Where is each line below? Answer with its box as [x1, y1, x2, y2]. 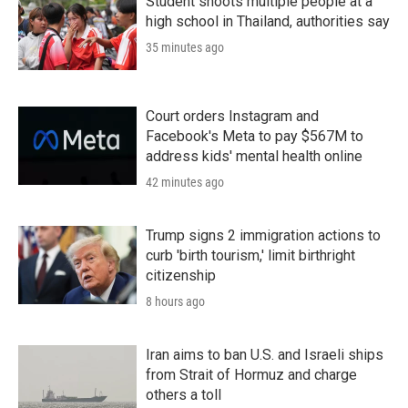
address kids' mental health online [146, 147, 362, 165]
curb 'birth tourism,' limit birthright [146, 246, 355, 264]
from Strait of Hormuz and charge [146, 365, 357, 383]
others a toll [146, 385, 221, 403]
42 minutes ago [146, 174, 224, 189]
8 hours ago [146, 293, 205, 309]
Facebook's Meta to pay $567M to [146, 127, 363, 145]
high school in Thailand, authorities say [146, 12, 390, 30]
